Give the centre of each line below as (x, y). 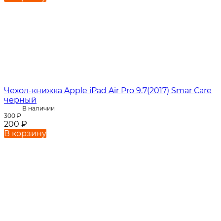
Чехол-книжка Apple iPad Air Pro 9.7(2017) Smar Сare (108, 91)
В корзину (25, 134)
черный (20, 100)
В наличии (38, 109)
